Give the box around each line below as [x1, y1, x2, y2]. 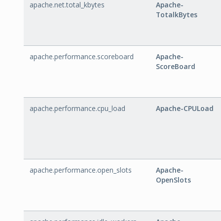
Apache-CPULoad [156, 104, 214, 113]
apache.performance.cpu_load [30, 104, 125, 113]
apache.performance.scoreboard [30, 52, 134, 61]
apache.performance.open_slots [30, 165, 132, 175]
